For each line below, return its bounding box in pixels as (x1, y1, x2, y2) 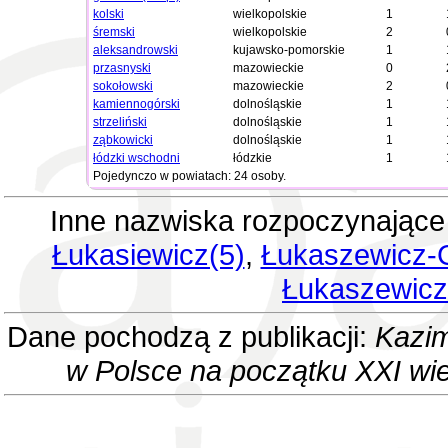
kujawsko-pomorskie (233, 43, 345, 57)
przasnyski (93, 61, 151, 75)
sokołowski (93, 79, 153, 93)
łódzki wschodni (93, 151, 180, 165)
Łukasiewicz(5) (51, 238, 245, 271)
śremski (93, 25, 135, 39)
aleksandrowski (93, 43, 178, 57)
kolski (93, 7, 124, 21)
